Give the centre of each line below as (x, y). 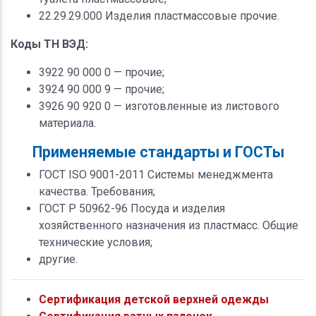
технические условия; (96, 242)
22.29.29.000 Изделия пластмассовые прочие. (159, 16)
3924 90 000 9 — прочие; (102, 89)
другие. (58, 259)
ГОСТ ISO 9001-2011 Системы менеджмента (156, 174)
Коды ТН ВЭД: (49, 44)
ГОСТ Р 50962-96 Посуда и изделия (132, 208)
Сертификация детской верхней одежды (154, 299)
